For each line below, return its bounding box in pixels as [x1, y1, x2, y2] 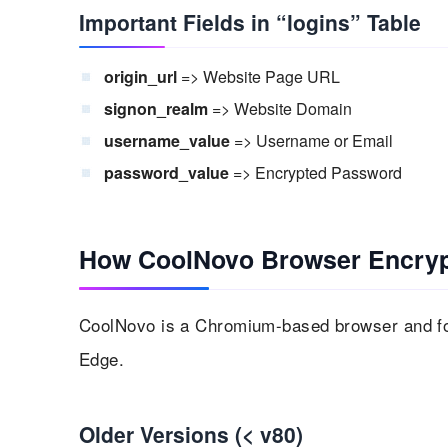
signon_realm [104, 96, 208, 120]
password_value [104, 160, 229, 184]
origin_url [104, 64, 177, 88]
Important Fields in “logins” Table [79, 6, 421, 37]
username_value [104, 128, 230, 152]
